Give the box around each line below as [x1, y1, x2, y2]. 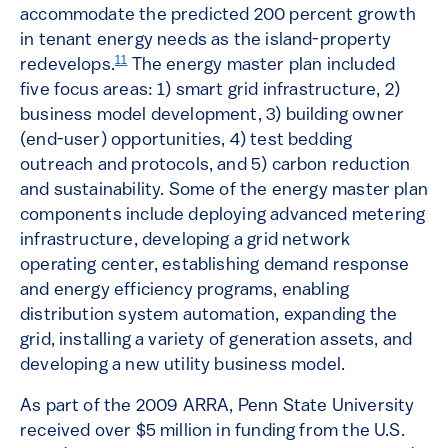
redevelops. [20, 56, 115, 76]
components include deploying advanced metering [20, 206, 426, 226]
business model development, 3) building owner [20, 106, 405, 126]
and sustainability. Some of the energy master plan [20, 181, 428, 201]
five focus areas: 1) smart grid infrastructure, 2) [20, 81, 400, 101]
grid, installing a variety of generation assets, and [20, 331, 413, 351]
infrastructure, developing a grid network [20, 231, 351, 251]
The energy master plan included [127, 56, 396, 76]
